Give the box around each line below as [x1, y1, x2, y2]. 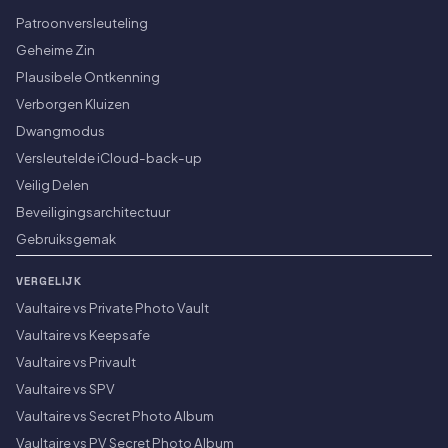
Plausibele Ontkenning [16, 68, 160, 86]
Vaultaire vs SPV [16, 380, 115, 398]
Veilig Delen [16, 176, 89, 194]
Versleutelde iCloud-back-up [16, 149, 202, 167]
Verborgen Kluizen [16, 95, 130, 113]
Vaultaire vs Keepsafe [16, 326, 150, 344]
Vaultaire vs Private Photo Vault [16, 299, 209, 317]
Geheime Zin [16, 41, 95, 59]
